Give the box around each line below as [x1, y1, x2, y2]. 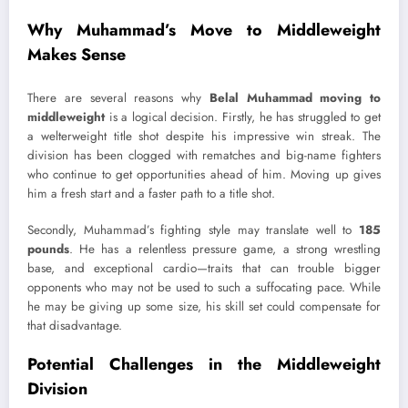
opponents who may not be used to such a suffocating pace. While [27, 278, 381, 296]
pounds [27, 240, 69, 258]
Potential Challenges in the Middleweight [27, 352, 381, 376]
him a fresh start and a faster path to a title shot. [27, 184, 275, 202]
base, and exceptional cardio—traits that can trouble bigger [27, 259, 381, 277]
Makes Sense [27, 43, 126, 67]
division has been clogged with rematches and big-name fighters [27, 146, 381, 164]
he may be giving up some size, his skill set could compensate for [27, 297, 381, 315]
